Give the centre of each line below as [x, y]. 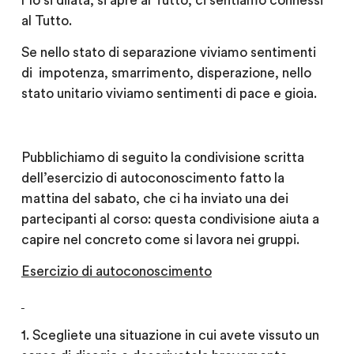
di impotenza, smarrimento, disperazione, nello [166, 73]
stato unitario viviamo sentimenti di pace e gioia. [169, 93]
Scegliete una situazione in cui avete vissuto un [175, 335]
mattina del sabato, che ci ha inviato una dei [154, 198]
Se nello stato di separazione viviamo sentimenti [168, 52]
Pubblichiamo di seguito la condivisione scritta [162, 157]
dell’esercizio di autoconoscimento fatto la [153, 178]
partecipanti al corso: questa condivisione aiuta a [170, 219]
